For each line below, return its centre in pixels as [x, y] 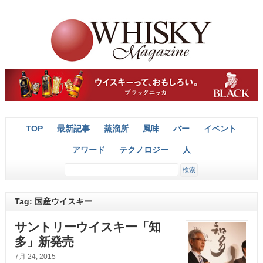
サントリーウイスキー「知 [87, 227]
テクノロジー [144, 150]
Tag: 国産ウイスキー [53, 202]
